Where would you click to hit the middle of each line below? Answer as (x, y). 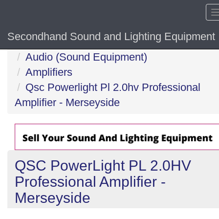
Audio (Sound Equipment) (86, 57)
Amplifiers (49, 72)
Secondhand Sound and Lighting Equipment (111, 36)
